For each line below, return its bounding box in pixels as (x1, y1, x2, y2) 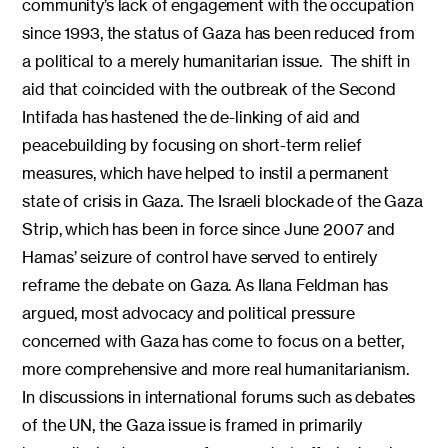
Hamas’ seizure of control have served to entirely (22, 246, 378, 267)
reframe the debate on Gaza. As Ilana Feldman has (22, 274, 389, 295)
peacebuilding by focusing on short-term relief (22, 134, 362, 155)
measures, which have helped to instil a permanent (22, 162, 390, 183)
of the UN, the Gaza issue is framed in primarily (22, 414, 363, 435)
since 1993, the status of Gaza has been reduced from (22, 22, 415, 43)
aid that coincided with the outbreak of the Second (22, 78, 396, 99)
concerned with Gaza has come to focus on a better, (22, 330, 404, 351)
